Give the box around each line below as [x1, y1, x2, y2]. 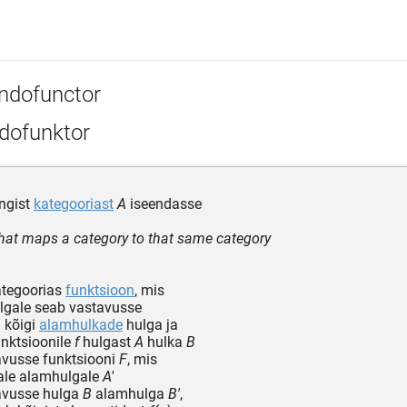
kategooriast [34, 194, 114, 213]
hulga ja [123, 315, 178, 333]
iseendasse [126, 194, 202, 213]
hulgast [79, 333, 134, 351]
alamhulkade [39, 315, 123, 333]
